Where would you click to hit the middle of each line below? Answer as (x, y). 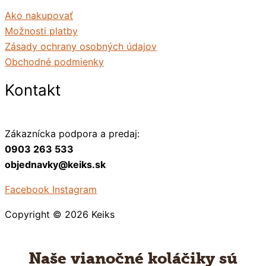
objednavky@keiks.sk (55, 165)
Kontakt (33, 90)
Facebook (27, 190)
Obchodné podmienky (54, 62)
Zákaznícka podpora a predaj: (72, 134)
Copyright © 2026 (48, 215)
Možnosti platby (41, 31)
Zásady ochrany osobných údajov (81, 47)
